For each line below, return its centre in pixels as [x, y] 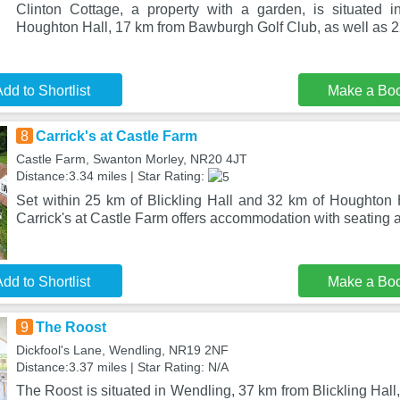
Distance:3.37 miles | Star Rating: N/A [122, 367]
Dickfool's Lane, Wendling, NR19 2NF [122, 350]
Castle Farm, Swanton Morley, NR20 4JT [131, 159]
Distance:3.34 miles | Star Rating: [112, 176]
